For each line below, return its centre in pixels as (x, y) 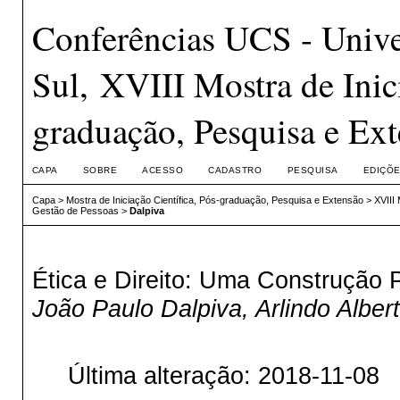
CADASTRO (235, 170)
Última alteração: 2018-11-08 (223, 376)
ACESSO (163, 170)
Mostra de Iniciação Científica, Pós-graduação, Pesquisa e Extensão (214, 200)
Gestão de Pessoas (75, 211)
